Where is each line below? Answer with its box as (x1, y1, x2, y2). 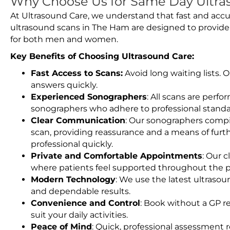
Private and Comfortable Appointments (31, 151, 202, 161)
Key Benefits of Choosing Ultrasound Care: (10, 51, 194, 61)
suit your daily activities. (31, 210, 128, 220)
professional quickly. (31, 139, 113, 149)
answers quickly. (31, 80, 98, 90)
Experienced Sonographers (31, 92, 147, 102)
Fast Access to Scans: (31, 68, 123, 78)
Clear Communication (31, 116, 125, 125)
